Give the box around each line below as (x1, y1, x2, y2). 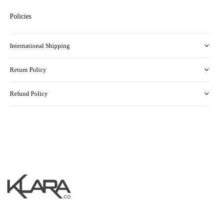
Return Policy (10, 66, 46, 73)
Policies (10, 13, 31, 20)
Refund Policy (10, 90, 48, 97)
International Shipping (10, 42, 70, 49)
